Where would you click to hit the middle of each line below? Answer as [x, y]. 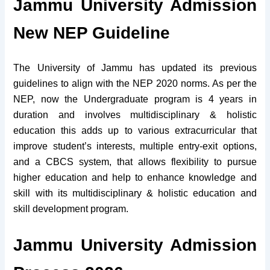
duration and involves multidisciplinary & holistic [135, 115]
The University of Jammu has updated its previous [135, 68]
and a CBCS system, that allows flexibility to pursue [135, 162]
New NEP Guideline [92, 33]
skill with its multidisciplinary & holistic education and [135, 193]
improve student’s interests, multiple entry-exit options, [135, 146]
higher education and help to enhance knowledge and [135, 178]
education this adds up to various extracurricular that [135, 131]
